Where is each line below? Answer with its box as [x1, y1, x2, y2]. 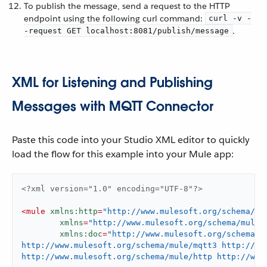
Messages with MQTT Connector [12, 97, 213, 114]
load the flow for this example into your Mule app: [12, 147, 234, 160]
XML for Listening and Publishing [12, 73, 213, 91]
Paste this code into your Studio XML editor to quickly [12, 133, 250, 146]
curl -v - [209, 13, 252, 23]
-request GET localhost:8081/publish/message [24, 26, 229, 35]
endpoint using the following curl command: [24, 13, 205, 24]
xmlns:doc [60, 229, 103, 238]
